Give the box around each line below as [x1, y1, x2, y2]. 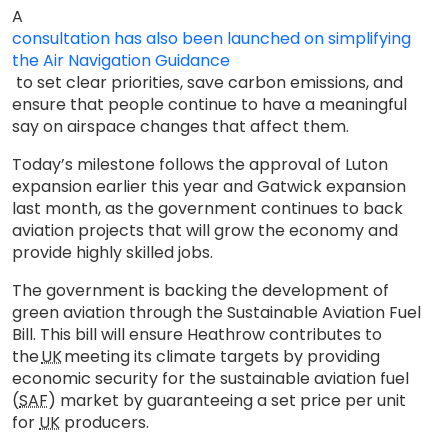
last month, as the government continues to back [12, 197, 403, 220]
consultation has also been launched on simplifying [12, 27, 411, 50]
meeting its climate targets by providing [62, 345, 380, 368]
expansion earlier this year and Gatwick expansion [12, 175, 406, 198]
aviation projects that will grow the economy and [12, 219, 398, 242]
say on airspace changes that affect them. [12, 115, 349, 138]
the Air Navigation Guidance [12, 49, 230, 72]
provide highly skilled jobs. [12, 241, 217, 264]
